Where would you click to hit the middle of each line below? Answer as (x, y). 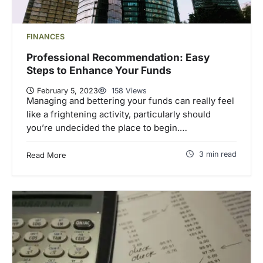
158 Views (128, 90)
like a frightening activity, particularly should (119, 114)
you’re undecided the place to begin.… (107, 128)
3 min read (218, 154)
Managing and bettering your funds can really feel (130, 101)
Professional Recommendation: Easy (118, 58)
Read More (46, 155)
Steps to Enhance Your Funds (99, 70)
